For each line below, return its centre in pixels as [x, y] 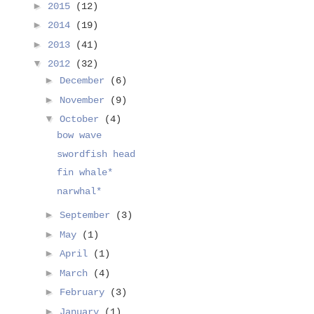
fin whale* [84, 173]
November [84, 100]
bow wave [79, 136]
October [82, 120]
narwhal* [79, 191]
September [87, 216]
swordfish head [96, 154]
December [84, 81]
